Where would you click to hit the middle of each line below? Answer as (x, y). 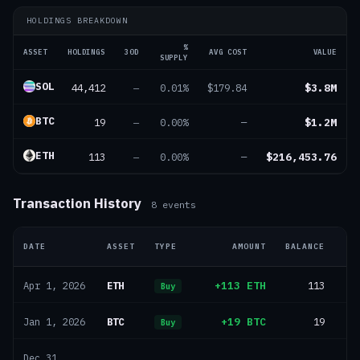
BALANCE (305, 246)
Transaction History (77, 203)
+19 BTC (243, 322)
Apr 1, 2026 (54, 286)
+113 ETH (240, 286)
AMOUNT (249, 246)
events (176, 205)
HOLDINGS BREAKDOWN (77, 20)
